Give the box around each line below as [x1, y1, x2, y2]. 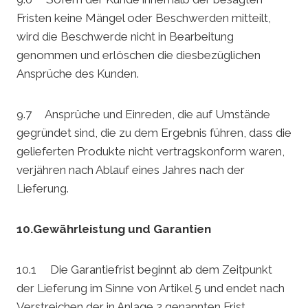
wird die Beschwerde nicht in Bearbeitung [16, 30, 234, 44]
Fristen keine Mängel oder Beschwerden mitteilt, [16, 11, 271, 25]
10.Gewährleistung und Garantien [16, 222, 211, 236]
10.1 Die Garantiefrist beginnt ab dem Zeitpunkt [16, 263, 272, 277]
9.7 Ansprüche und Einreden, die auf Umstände [16, 107, 270, 122]
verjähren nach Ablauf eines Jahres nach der [16, 163, 245, 177]
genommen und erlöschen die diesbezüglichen [16, 48, 261, 63]
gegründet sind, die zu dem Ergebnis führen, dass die [16, 126, 291, 140]
